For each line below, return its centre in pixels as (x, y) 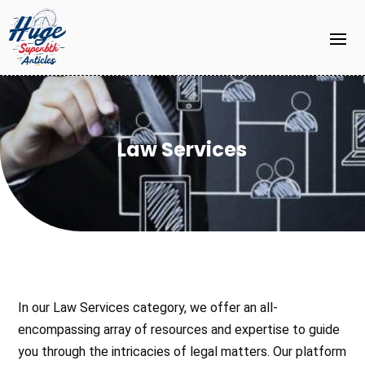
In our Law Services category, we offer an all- (148, 307)
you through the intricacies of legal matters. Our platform (182, 351)
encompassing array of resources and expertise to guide (179, 329)
